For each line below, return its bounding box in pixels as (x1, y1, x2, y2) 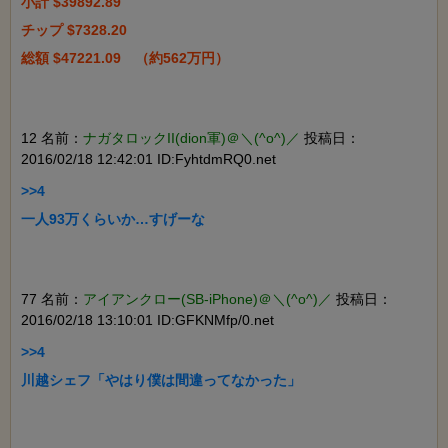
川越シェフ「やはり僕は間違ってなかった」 (21, 372, 301, 389)
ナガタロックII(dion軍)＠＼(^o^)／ (83, 130, 300, 147)
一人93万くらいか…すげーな (21, 211, 205, 228)
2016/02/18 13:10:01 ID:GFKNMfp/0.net (21, 312, 274, 329)
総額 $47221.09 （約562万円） (21, 50, 229, 67)
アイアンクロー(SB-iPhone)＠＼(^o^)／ (83, 291, 332, 308)
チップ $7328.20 (21, 22, 127, 39)
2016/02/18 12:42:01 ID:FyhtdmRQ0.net (21, 151, 276, 168)
